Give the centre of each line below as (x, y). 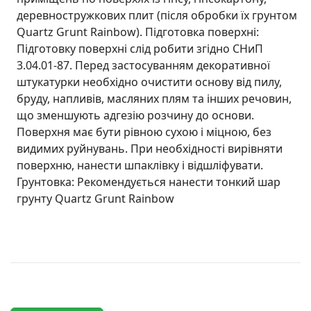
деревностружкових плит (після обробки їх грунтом (157, 15)
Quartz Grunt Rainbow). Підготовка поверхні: (138, 32)
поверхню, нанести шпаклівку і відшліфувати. (140, 165)
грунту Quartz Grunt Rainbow (95, 198)
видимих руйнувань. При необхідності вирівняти (150, 148)
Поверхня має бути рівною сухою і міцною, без (144, 132)
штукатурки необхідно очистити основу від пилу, (149, 82)
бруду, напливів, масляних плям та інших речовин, (154, 98)
